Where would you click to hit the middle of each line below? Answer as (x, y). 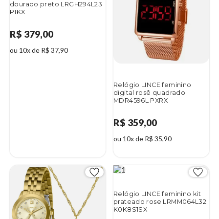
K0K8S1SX (131, 209)
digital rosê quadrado (150, 93)
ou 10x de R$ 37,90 (39, 50)
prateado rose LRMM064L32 (160, 201)
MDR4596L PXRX (141, 101)
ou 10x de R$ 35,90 (142, 138)
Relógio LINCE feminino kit (157, 194)
